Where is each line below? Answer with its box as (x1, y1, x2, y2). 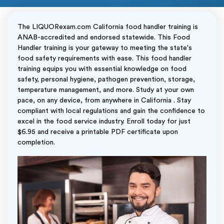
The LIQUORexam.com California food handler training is (17, 23, 198, 30)
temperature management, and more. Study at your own (17, 86, 194, 93)
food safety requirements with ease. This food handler (17, 55, 191, 62)
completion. (17, 139, 55, 146)
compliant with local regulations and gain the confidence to (17, 107, 205, 114)
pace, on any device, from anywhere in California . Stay (17, 97, 191, 104)
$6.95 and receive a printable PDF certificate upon (17, 128, 178, 135)
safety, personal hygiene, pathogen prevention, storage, (17, 76, 195, 83)
